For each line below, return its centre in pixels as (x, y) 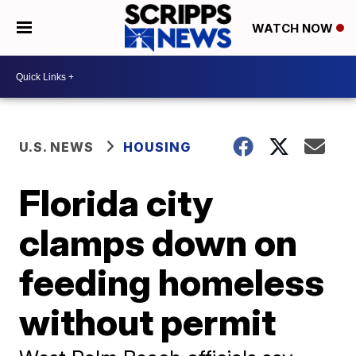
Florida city (116, 203)
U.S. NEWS (57, 147)
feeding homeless (172, 282)
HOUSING (157, 147)
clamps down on (159, 242)
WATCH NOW (294, 29)
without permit (148, 322)
